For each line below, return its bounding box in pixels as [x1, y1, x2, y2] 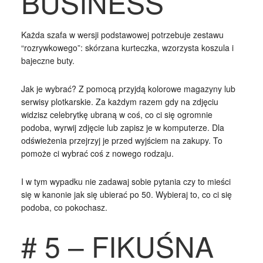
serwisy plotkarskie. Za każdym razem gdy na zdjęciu [21, 95, 218, 107]
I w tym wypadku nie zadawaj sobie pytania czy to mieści [21, 175, 231, 187]
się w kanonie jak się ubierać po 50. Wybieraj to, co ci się [21, 188, 232, 200]
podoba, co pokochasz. [21, 201, 107, 213]
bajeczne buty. [21, 54, 75, 66]
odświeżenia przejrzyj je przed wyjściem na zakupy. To [21, 134, 222, 146]
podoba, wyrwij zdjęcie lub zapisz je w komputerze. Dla [21, 121, 224, 133]
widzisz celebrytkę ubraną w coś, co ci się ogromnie [21, 108, 213, 120]
